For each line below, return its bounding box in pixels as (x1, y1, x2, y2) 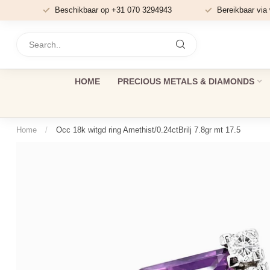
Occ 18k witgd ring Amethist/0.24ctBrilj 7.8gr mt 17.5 (56, 125, 240, 134)
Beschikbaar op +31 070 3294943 (54, 5, 172, 14)
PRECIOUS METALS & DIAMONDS (117, 77, 254, 86)
